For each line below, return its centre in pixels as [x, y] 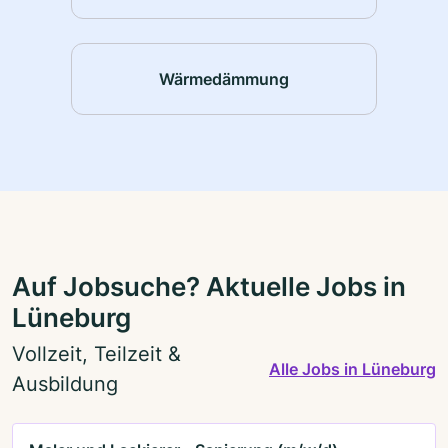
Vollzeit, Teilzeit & [96, 353]
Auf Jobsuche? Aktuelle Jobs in [209, 286]
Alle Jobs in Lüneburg [352, 368]
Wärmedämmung [224, 78]
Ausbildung [65, 383]
